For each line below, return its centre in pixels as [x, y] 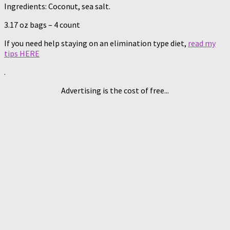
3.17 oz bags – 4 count [42, 24]
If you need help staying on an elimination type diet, [96, 43]
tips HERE [22, 53]
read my [202, 43]
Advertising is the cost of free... [115, 90]
